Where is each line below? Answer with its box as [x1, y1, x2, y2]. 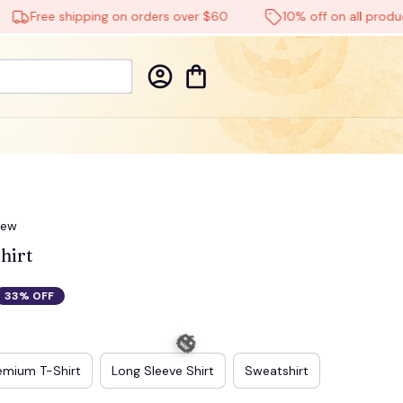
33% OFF [4, 288, 54, 303]
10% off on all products [249, 8, 388, 24]
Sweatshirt [245, 362, 309, 379]
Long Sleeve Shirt [112, 362, 214, 379]
